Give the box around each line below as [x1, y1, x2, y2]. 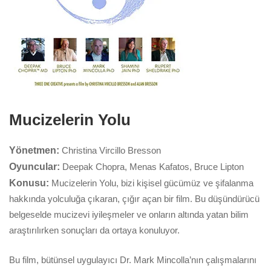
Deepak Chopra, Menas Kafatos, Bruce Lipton [60, 162, 244, 172]
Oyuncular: [9, 162, 60, 172]
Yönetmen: [9, 145, 59, 156]
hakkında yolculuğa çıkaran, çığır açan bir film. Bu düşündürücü [9, 194, 260, 204]
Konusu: [9, 178, 49, 189]
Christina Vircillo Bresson [59, 145, 161, 156]
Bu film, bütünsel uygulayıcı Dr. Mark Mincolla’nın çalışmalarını [9, 254, 256, 265]
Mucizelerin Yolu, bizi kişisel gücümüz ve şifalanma [49, 178, 253, 189]
